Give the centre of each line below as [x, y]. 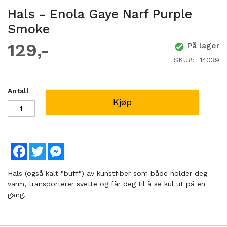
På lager [203, 46]
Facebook [44, 148]
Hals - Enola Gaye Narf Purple [100, 14]
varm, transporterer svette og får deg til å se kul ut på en [106, 184]
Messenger [82, 148]
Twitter [58, 148]
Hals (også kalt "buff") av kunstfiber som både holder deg [107, 174]
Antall [18, 91]
